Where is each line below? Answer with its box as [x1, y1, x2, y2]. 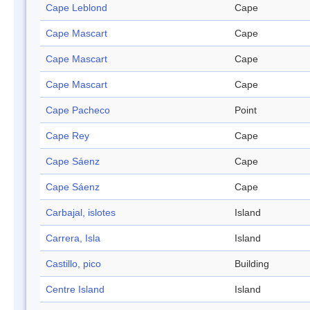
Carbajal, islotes [46, 207, 116, 219]
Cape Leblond [46, 2, 107, 14]
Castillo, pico [46, 258, 101, 270]
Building [235, 258, 269, 270]
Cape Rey [46, 130, 89, 142]
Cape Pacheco [46, 104, 110, 116]
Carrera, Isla [46, 232, 100, 244]
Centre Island [46, 284, 104, 295]
